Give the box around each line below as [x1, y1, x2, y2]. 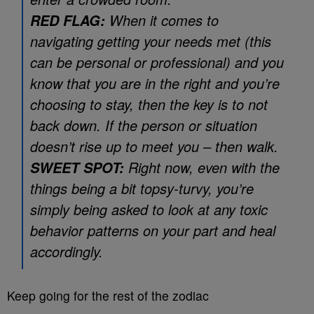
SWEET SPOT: [30, 158, 124, 177]
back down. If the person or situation [30, 115, 257, 135]
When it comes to [105, 10, 219, 30]
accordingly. [30, 241, 103, 261]
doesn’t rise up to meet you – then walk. [30, 136, 278, 156]
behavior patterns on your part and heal [30, 220, 275, 240]
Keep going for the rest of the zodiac [7, 287, 209, 304]
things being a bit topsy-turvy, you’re [30, 178, 254, 198]
